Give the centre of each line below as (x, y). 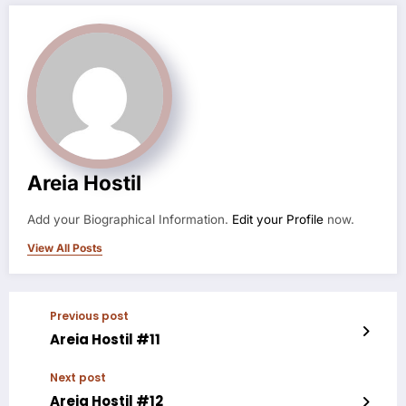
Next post (78, 377)
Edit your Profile (278, 219)
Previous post (89, 315)
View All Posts (65, 247)
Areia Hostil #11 (105, 339)
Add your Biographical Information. (130, 219)
